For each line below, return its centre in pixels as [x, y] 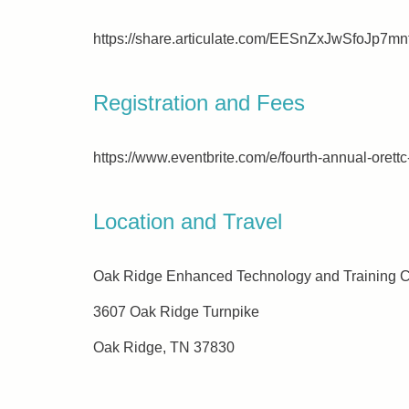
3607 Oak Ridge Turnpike [176, 312]
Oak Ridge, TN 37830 [164, 347]
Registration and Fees [199, 103]
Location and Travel [188, 221]
